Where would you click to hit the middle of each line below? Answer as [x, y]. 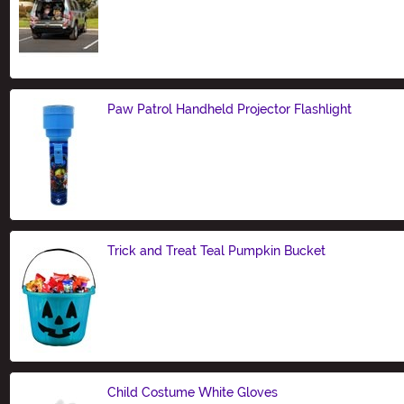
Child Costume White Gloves [193, 392]
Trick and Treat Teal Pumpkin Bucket [216, 250]
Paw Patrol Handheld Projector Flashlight [230, 109]
